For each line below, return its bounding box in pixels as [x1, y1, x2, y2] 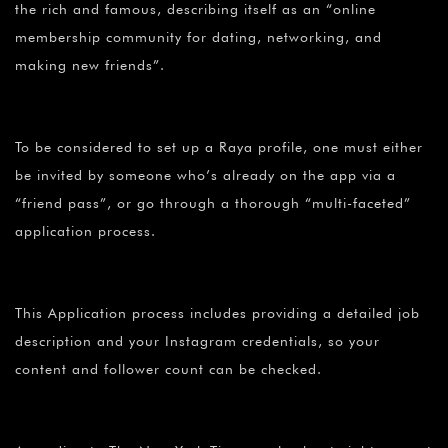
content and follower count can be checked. [15, 361, 322, 378]
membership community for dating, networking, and [15, 29, 382, 46]
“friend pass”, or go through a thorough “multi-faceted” [15, 195, 411, 212]
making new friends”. [15, 57, 165, 74]
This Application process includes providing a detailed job [15, 305, 420, 322]
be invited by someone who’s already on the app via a [15, 167, 396, 184]
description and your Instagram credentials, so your [15, 333, 380, 350]
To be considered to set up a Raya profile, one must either [15, 139, 423, 156]
